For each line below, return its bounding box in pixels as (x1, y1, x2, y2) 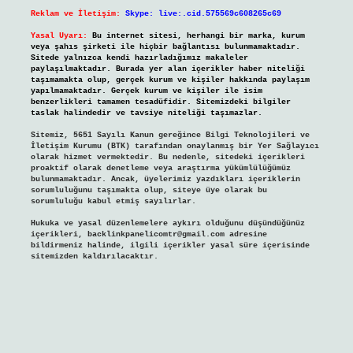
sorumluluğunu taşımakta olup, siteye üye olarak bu (30, 186, 267, 195)
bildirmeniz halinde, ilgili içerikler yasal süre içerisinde (30, 241, 310, 251)
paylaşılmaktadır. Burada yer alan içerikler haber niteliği (30, 65, 305, 74)
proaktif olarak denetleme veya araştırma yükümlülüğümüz (30, 164, 291, 173)
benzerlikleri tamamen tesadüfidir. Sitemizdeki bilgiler (30, 98, 291, 107)
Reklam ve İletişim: (30, 9, 121, 19)
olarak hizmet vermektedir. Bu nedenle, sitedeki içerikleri (30, 153, 305, 162)
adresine (224, 230, 267, 240)
